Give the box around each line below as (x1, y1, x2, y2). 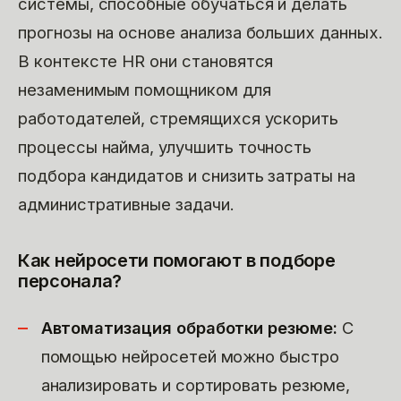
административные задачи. (18, 193, 235, 214)
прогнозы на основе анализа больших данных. (18, 21, 383, 42)
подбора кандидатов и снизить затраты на (18, 165, 355, 185)
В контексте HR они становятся (18, 50, 274, 71)
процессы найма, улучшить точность (18, 136, 312, 157)
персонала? (18, 269, 122, 292)
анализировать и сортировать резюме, (40, 375, 350, 396)
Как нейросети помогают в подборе (18, 249, 336, 271)
